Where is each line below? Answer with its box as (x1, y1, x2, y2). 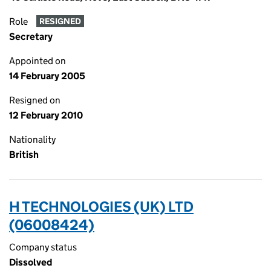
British (9, 149, 39, 160)
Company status (9, 241, 77, 253)
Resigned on (9, 94, 60, 106)
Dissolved (9, 256, 52, 268)
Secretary (9, 31, 53, 42)
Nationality (9, 134, 56, 145)
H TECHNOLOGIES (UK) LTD (9, 198, 194, 215)
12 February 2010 (9, 109, 83, 121)
